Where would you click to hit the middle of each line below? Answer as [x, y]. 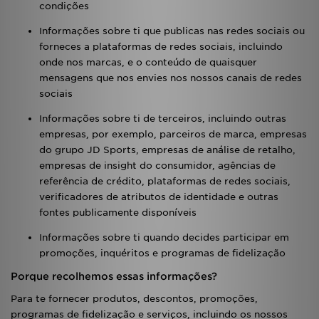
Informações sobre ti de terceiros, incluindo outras [163, 119]
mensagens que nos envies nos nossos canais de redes [171, 78]
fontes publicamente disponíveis [118, 213]
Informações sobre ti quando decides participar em [164, 237]
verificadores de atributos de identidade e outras [159, 197]
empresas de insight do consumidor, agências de [157, 166]
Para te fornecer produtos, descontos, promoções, [134, 299]
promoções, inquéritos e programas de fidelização [162, 253]
